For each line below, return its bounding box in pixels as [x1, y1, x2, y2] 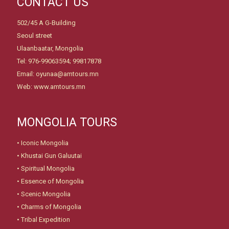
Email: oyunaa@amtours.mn [17, 70, 99, 78]
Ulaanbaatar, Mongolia [17, 44, 83, 52]
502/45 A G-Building [17, 18, 76, 27]
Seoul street [17, 31, 52, 39]
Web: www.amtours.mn [17, 82, 85, 90]
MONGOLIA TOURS [17, 115, 117, 129]
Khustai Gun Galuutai [21, 151, 82, 159]
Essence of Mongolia [21, 177, 84, 185]
